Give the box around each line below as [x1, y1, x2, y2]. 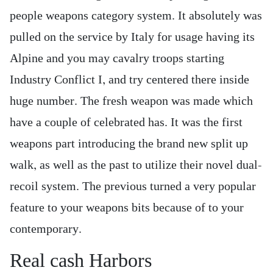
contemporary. [10, 222, 82, 236]
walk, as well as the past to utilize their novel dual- [10, 158, 262, 172]
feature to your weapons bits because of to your [10, 200, 244, 215]
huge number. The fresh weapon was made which [10, 94, 253, 108]
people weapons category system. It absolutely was [10, 9, 262, 23]
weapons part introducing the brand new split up [10, 136, 248, 151]
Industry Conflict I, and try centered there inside [10, 73, 249, 87]
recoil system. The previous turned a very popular [10, 179, 256, 194]
